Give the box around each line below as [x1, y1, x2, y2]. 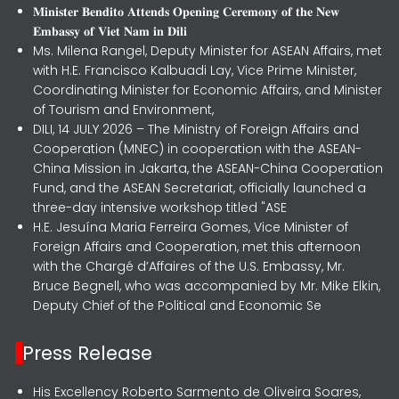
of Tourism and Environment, [33, 101, 215, 118]
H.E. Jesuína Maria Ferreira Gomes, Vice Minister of [33, 218, 349, 236]
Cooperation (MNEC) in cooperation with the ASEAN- [33, 140, 362, 158]
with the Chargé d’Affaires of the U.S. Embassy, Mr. [33, 257, 346, 275]
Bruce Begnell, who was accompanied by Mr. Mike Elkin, [33, 277, 381, 295]
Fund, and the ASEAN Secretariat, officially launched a [33, 179, 367, 197]
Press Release [22, 340, 153, 366]
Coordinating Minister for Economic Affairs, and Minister [33, 81, 383, 99]
